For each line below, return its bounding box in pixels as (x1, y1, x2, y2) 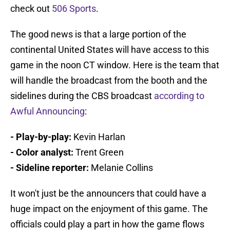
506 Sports (52, 3, 96, 14)
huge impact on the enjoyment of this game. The (10, 203, 208, 215)
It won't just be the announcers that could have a (10, 188, 206, 199)
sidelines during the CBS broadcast (10, 90, 154, 102)
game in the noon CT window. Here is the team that (10, 60, 219, 71)
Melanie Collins (91, 162, 153, 174)
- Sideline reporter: (10, 162, 91, 174)
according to (154, 90, 204, 102)
